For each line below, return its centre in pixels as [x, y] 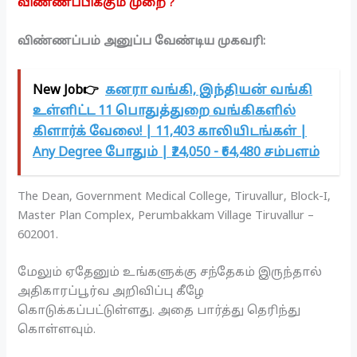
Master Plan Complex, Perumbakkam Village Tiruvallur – [166, 216]
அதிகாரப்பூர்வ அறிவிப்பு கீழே [111, 291]
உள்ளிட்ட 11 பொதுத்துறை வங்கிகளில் [165, 112]
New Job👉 [66, 91]
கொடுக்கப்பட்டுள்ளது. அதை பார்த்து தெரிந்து [159, 310]
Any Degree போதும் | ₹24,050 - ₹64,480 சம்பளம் [177, 153]
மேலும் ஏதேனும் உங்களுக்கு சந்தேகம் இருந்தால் [170, 272]
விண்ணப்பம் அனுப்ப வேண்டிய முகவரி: [142, 41]
